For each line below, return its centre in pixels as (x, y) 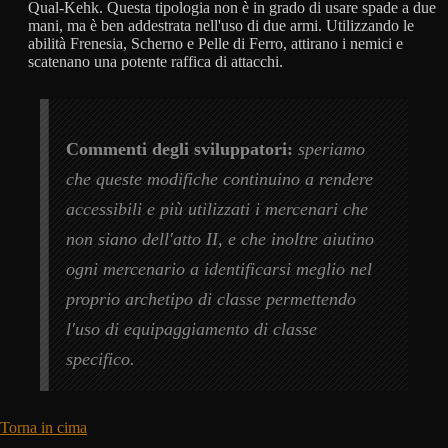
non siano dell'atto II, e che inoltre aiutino (220, 238)
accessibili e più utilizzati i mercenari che (217, 208)
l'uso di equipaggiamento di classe (192, 328)
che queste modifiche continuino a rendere (220, 178)
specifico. (101, 358)
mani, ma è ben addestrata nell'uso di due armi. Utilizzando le (221, 25)
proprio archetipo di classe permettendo (211, 298)
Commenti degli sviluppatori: (180, 148)
